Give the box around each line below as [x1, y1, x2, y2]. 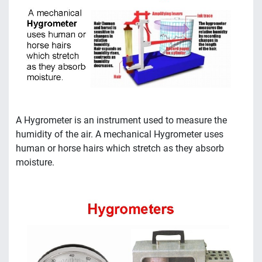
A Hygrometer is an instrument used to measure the [16, 115, 227, 126]
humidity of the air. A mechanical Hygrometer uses [16, 129, 223, 140]
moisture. [16, 157, 54, 168]
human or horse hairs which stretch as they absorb [16, 143, 224, 154]
